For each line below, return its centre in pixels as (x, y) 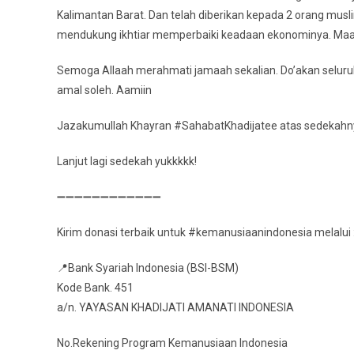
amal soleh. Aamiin (104, 90)
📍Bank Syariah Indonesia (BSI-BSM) (148, 268)
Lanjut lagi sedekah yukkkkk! (127, 162)
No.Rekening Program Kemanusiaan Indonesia (172, 343)
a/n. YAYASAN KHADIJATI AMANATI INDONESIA (175, 308)
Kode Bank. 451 (95, 288)
